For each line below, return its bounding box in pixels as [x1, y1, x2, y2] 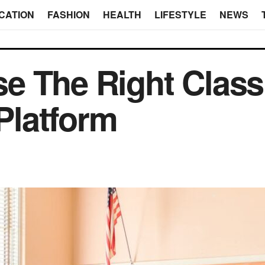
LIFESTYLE [154, 8, 206, 21]
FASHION [47, 8, 90, 21]
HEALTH [102, 8, 141, 21]
